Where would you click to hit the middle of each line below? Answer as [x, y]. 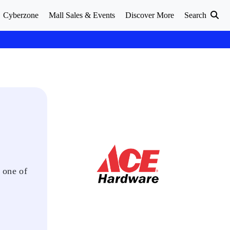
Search [196, 15]
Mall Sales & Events [82, 15]
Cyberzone [21, 15]
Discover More [150, 15]
